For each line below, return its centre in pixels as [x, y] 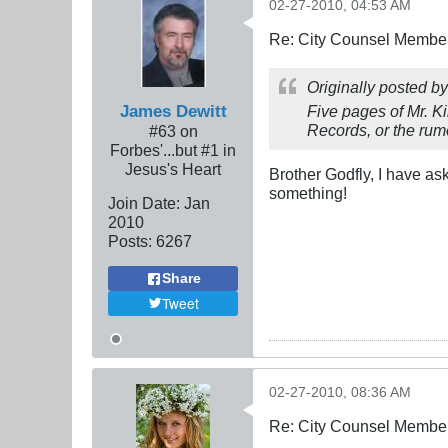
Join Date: [144, 203]
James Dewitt [173, 111]
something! [308, 193]
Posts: [130, 241]
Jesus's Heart [173, 169]
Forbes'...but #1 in [173, 150]
